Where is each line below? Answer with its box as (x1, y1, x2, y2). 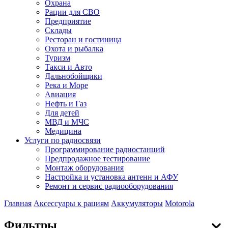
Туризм (45, 53, 70, 62)
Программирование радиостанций (45, 145, 165, 154)
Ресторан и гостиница (45, 35, 122, 44)
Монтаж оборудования (45, 163, 124, 172)
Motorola (165, 198, 194, 208)
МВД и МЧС (45, 117, 89, 126)
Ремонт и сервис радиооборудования (45, 181, 173, 190)
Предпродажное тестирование (45, 154, 150, 163)
